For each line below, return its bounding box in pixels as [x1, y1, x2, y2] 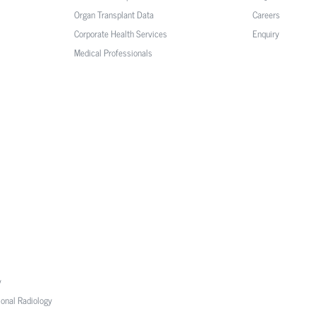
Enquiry [252, 25, 279, 41]
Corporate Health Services [74, 25, 168, 41]
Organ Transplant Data [74, 6, 154, 22]
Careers [252, 6, 280, 22]
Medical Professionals [74, 44, 153, 60]
